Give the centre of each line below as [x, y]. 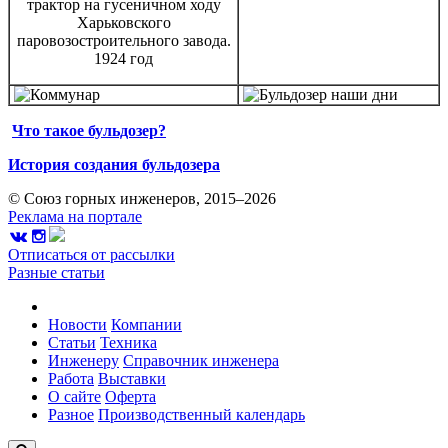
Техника [128, 342]
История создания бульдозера [114, 164]
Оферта [130, 396]
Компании [146, 324]
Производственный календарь [201, 414]
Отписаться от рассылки [91, 254]
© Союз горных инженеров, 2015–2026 [142, 198]
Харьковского [123, 22]
